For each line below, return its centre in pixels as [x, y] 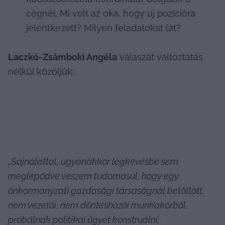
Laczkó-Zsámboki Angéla [63, 57]
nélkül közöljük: [41, 71]
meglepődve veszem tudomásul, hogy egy [93, 176]
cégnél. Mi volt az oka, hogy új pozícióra [111, 13]
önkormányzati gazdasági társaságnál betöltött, [106, 190]
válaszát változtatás [160, 57]
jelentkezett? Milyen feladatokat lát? [103, 28]
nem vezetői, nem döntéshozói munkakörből [97, 205]
